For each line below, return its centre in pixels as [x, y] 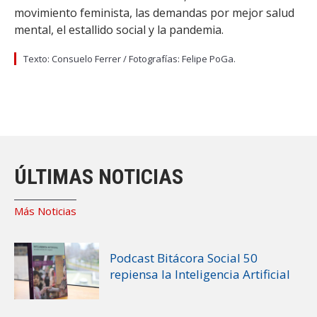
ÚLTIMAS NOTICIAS [99, 176]
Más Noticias [45, 211]
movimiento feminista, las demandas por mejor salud [154, 12]
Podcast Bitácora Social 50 [184, 258]
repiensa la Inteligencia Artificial [200, 274]
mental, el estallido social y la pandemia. [119, 29]
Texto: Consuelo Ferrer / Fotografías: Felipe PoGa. [129, 58]
